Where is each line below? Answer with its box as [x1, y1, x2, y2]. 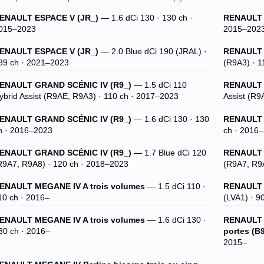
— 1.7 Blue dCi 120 [131, 148, 206, 157]
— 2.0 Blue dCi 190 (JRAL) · [98, 47, 207, 57]
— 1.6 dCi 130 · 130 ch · [98, 14, 193, 23]
